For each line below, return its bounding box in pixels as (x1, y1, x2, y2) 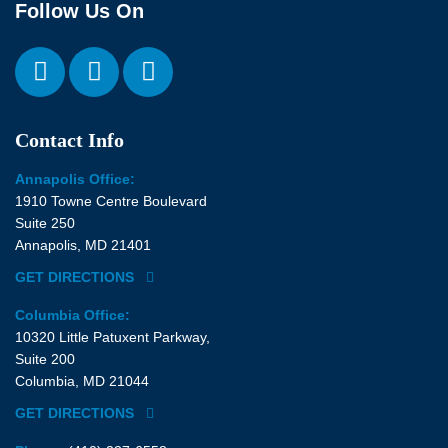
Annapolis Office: (15, 170, 135, 187)
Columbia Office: (15, 306, 130, 323)
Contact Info (15, 128, 124, 151)
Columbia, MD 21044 (15, 372, 149, 389)
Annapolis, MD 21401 (15, 236, 151, 253)
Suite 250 (15, 214, 75, 231)
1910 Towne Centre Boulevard (15, 192, 207, 209)
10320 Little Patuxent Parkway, (15, 328, 210, 345)
